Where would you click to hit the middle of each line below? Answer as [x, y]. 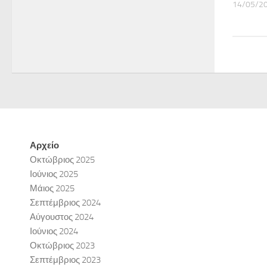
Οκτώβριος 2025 [62, 159]
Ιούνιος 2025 [54, 174]
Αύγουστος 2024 [62, 217]
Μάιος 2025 [52, 188]
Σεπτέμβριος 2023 [65, 260]
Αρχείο [44, 145]
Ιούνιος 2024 [54, 231]
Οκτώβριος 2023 [62, 245]
